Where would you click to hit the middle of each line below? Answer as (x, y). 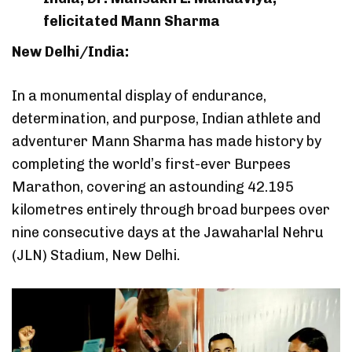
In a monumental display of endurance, (139, 95)
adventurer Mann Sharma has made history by (167, 141)
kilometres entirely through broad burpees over (171, 209)
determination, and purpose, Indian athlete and (166, 118)
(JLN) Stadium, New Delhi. (96, 255)
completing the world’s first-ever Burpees (151, 164)
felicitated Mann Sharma (132, 21)
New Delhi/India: (70, 51)
